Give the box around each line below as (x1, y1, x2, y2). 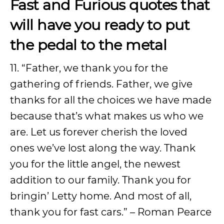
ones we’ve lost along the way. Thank (10, 142, 195, 154)
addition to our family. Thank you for (10, 174, 191, 186)
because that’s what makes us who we (10, 110, 203, 122)
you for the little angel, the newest (10, 158, 180, 170)
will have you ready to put (10, 16, 190, 33)
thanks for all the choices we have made (10, 94, 211, 106)
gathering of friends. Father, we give (10, 78, 192, 90)
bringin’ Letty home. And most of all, (10, 190, 191, 202)
